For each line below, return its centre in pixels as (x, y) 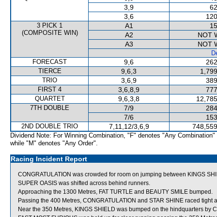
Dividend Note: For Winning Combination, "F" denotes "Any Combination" (113, 135)
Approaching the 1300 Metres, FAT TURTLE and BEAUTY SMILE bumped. (115, 192)
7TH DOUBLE (50, 108)
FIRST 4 (50, 89)
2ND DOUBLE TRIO (50, 126)
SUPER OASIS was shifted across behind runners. (84, 183)
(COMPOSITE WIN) (50, 33)
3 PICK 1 (50, 25)
